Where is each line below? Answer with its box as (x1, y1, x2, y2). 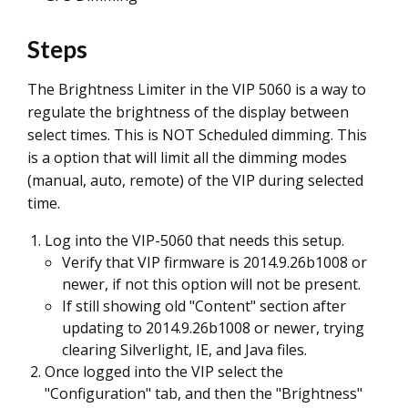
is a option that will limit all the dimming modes (27, 148, 347, 168)
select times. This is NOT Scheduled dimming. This (27, 125, 367, 145)
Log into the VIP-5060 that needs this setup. (45, 230, 352, 250)
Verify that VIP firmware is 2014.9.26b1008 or (62, 252, 367, 272)
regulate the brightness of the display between (27, 102, 349, 122)
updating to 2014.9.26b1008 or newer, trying (62, 318, 364, 338)
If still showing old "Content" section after (62, 296, 346, 316)
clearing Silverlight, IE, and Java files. (62, 340, 307, 360)
